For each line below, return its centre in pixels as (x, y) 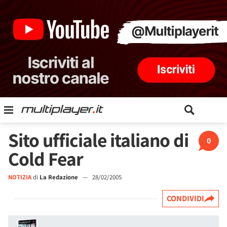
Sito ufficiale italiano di (98, 140)
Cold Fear (46, 159)
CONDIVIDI (185, 198)
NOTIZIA (20, 177)
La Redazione (59, 177)
